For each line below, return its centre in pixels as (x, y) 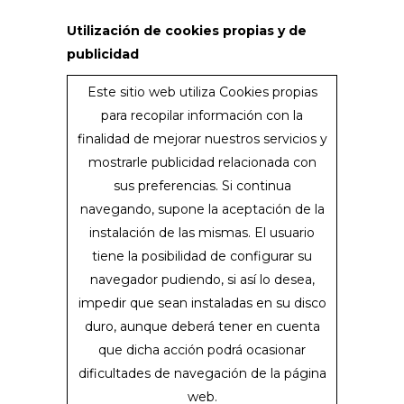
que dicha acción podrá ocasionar (202, 350)
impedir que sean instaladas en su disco (202, 303)
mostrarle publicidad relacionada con (202, 162)
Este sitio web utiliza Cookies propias (202, 92)
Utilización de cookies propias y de (187, 31)
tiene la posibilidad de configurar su (202, 256)
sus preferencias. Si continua (202, 186)
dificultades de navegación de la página (202, 373)
